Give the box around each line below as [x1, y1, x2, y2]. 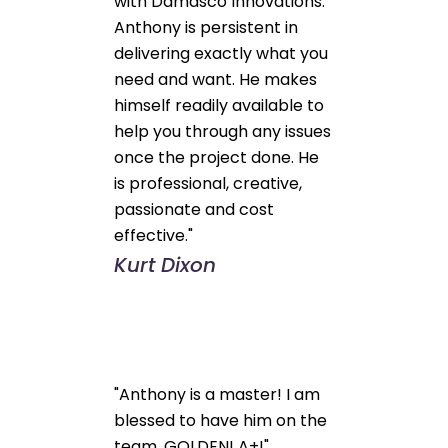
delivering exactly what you [114, 41, 329, 65]
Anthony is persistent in [114, 15, 299, 39]
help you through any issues [114, 119, 332, 143]
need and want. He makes [114, 67, 318, 91]
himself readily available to [114, 93, 325, 117]
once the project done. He [114, 145, 320, 169]
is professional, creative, [114, 171, 303, 195]
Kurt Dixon [114, 250, 217, 279]
